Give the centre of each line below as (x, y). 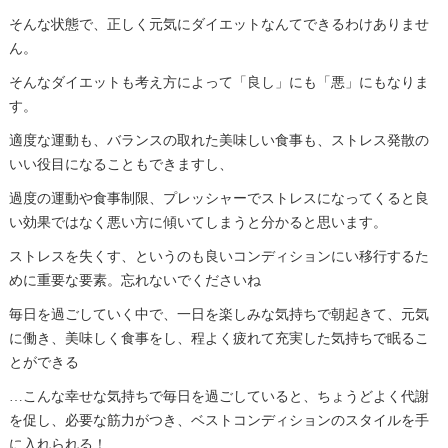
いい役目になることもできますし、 (120, 164)
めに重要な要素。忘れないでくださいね (134, 280)
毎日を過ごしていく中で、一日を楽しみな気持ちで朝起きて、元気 (218, 314)
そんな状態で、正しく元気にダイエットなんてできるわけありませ (218, 24)
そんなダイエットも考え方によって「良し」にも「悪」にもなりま (218, 82)
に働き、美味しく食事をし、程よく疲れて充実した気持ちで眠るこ (218, 338)
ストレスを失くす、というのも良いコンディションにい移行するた (218, 256)
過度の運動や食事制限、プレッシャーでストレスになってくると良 (218, 198)
